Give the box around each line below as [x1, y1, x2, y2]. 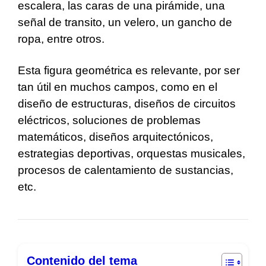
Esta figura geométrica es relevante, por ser [18, 64, 240, 77]
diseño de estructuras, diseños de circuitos [18, 97, 236, 110]
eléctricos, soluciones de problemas [18, 114, 201, 127]
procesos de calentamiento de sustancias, [18, 164, 233, 177]
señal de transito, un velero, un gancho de [18, 15, 232, 28]
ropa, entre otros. [18, 32, 104, 45]
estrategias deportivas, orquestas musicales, [18, 147, 245, 160]
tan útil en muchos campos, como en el [18, 81, 217, 94]
